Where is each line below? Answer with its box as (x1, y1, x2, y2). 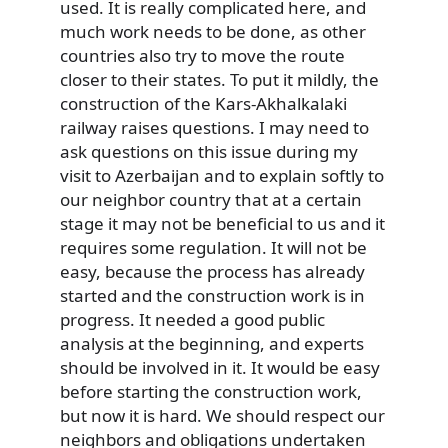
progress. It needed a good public (60, 307, 325, 331)
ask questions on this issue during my (60, 139, 358, 163)
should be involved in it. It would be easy (60, 355, 380, 379)
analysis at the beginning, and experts (60, 331, 364, 355)
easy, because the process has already (60, 259, 365, 283)
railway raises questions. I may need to (60, 115, 369, 139)
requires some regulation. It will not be (60, 235, 367, 259)
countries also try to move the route (60, 43, 345, 67)
